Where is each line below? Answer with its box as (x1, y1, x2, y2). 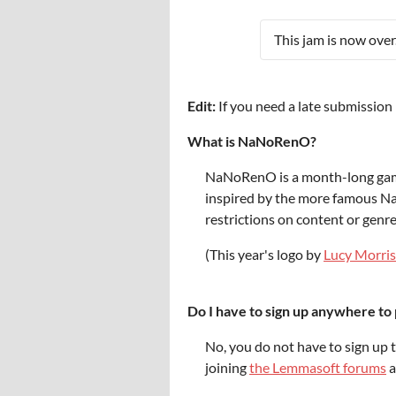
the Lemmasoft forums (249, 359, 386, 376)
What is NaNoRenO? (187, 133, 316, 149)
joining (205, 359, 249, 376)
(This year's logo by (205, 246, 324, 263)
